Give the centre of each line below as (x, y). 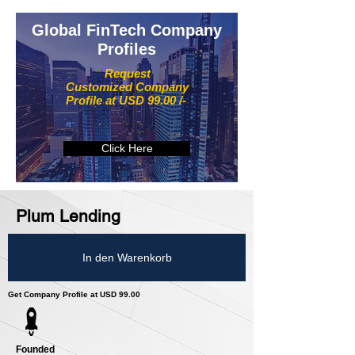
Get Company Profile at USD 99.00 (74, 295)
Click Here (127, 149)
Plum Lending (68, 216)
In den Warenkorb (127, 257)
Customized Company (127, 87)
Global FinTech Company (127, 31)
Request (127, 74)
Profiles (127, 50)
